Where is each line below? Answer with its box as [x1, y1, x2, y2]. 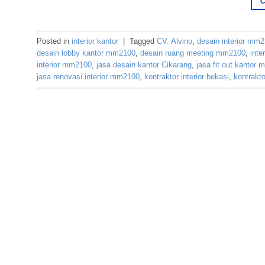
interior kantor [72, 37, 118, 46]
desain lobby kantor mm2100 [37, 49, 135, 58]
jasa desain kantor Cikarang [96, 60, 192, 70]
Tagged [130, 37, 157, 46]
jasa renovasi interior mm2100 [37, 72, 140, 82]
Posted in [37, 37, 72, 46]
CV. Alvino [157, 37, 192, 46]
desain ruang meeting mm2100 [140, 49, 245, 58]
